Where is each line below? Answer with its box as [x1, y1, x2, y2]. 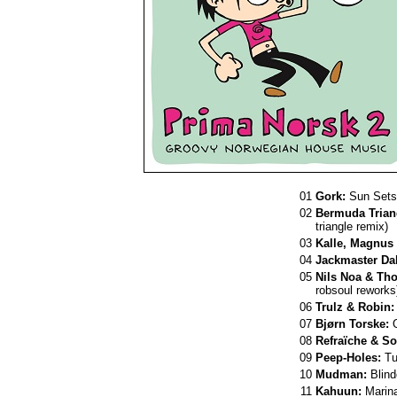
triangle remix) [315, 220, 388, 233]
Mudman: [315, 368, 367, 381]
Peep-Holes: [315, 351, 381, 364]
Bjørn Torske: [315, 317, 389, 331]
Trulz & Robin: [315, 300, 394, 314]
